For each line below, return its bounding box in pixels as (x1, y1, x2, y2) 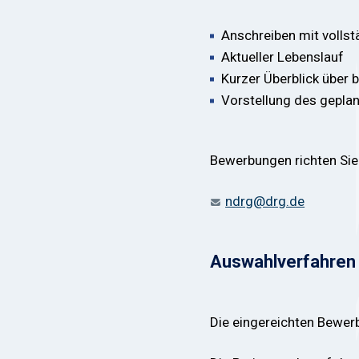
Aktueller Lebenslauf (221, 49, 344, 65)
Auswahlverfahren (210, 252, 356, 272)
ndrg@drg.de (225, 193, 305, 209)
